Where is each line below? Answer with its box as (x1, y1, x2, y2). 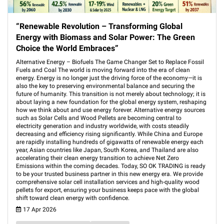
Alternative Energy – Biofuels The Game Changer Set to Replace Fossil (16, 58, 204, 65)
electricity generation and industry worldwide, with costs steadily (16, 122, 189, 129)
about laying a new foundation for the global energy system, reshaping (16, 98, 206, 105)
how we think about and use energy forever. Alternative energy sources (16, 106, 205, 113)
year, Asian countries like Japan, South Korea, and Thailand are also (16, 146, 198, 153)
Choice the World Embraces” (16, 43, 118, 53)
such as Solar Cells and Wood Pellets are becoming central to (16, 114, 181, 121)
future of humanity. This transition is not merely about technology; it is (16, 90, 205, 97)
